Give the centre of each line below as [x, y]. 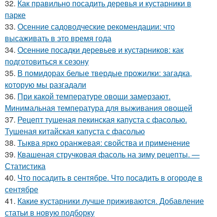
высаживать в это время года [58, 38]
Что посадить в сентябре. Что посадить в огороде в [110, 178]
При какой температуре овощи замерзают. [94, 96]
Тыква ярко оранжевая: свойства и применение [104, 143]
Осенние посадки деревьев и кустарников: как [101, 50]
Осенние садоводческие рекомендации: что [96, 26]
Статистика [25, 166]
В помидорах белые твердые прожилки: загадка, [105, 73]
